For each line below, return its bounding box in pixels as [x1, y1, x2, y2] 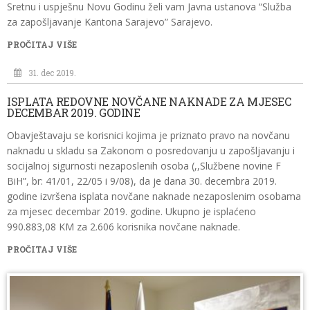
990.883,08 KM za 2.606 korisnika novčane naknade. [7, 220, 240, 233]
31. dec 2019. [28, 67, 76, 78]
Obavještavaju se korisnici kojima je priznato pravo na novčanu [7, 129, 290, 142]
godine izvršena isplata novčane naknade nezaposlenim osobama [7, 190, 301, 203]
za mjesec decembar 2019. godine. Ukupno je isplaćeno [7, 205, 256, 218]
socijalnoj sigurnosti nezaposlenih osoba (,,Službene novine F [7, 159, 281, 172]
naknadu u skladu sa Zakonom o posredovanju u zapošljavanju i [7, 144, 295, 157]
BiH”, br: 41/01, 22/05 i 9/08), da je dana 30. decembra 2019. [7, 174, 277, 188]
